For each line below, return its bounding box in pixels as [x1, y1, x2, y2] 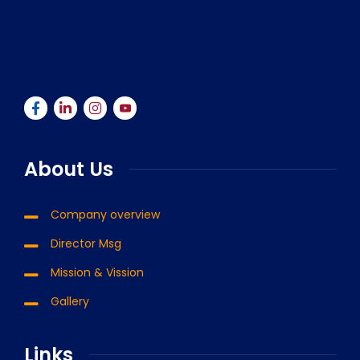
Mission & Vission [51, 264, 144, 280]
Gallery [51, 292, 89, 309]
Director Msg [51, 235, 121, 252]
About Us [24, 155, 113, 182]
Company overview [51, 206, 160, 223]
